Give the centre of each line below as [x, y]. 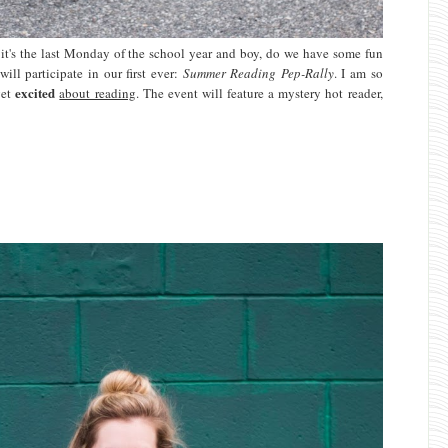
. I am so [358, 73]
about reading [97, 93]
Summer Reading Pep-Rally [258, 73]
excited [35, 93]
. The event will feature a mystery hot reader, [259, 93]
